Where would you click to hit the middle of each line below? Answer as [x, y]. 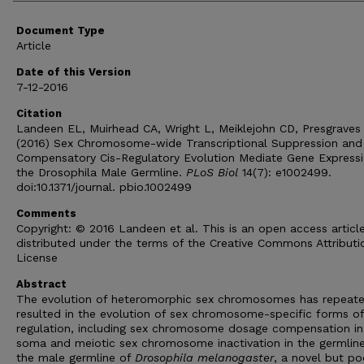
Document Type [61, 31]
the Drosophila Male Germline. [101, 173]
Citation [39, 114]
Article [34, 46]
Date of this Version [74, 72]
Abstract [41, 284]
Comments [46, 214]
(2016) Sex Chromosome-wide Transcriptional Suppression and [189, 143]
